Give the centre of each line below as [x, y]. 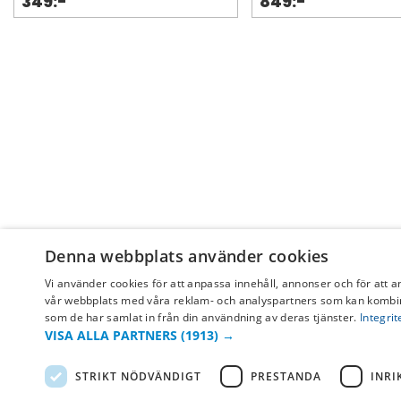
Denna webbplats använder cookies [187, 256]
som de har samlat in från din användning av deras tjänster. [201, 317]
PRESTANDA [286, 376]
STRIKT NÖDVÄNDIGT [138, 376]
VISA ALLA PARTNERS [111, 335]
